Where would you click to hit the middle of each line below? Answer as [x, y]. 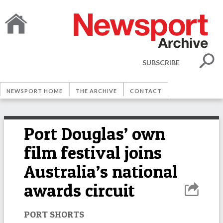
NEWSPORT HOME [35, 91]
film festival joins [93, 153]
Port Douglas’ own [95, 134]
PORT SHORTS [54, 214]
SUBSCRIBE [161, 62]
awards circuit [79, 190]
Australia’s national [101, 171]
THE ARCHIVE [96, 91]
